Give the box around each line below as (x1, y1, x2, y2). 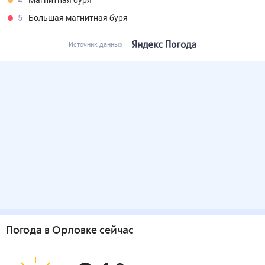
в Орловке (44, 225, 97, 236)
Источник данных (69, 41, 122, 49)
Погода (6, 225, 44, 236)
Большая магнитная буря (28, 13, 128, 22)
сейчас (97, 225, 134, 236)
